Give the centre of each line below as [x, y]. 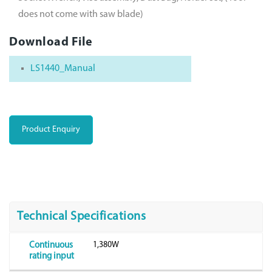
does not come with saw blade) [81, 14]
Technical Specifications [81, 216]
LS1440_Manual [63, 68]
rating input [51, 256]
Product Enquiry [51, 129]
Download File [51, 42]
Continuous [51, 245]
